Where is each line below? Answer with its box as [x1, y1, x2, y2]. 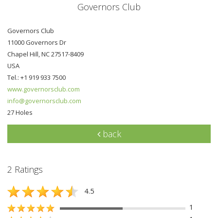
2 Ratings [7, 163, 43, 175]
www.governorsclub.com [7, 84, 80, 93]
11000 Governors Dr [7, 37, 66, 47]
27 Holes [7, 108, 33, 117]
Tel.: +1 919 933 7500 [7, 73, 66, 82]
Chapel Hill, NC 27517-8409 [7, 49, 84, 58]
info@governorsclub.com [7, 96, 81, 105]
